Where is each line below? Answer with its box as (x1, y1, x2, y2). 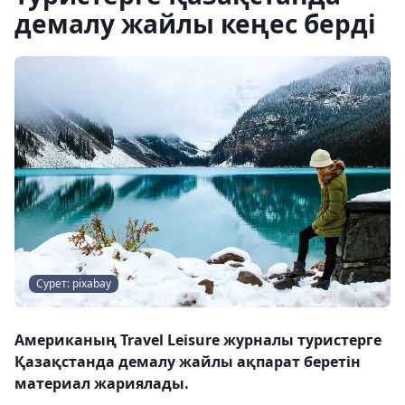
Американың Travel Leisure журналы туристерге (14, 329, 381, 350)
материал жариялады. (14, 372, 189, 393)
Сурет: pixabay (36, 275, 111, 291)
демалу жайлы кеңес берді (14, 6, 376, 41)
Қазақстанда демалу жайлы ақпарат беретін (14, 351, 361, 372)
